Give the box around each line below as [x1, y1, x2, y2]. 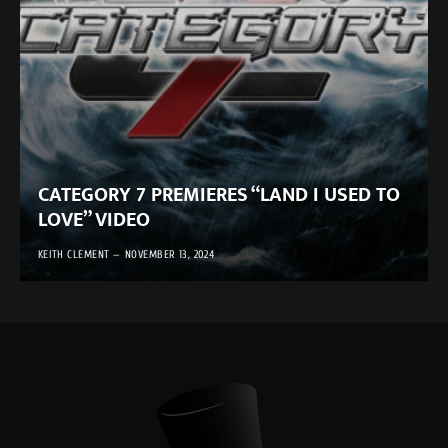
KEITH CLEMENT [37, 248, 110, 262]
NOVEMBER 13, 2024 [124, 248, 215, 262]
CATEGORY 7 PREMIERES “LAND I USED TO [37, 178, 400, 213]
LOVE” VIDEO [37, 203, 150, 238]
